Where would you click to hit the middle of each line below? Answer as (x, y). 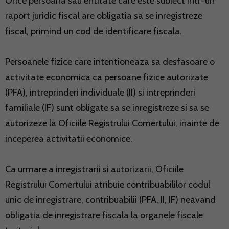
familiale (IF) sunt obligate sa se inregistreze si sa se (107, 108)
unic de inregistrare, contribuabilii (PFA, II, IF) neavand (110, 200)
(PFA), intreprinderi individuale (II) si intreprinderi (100, 92)
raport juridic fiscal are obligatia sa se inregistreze (104, 16)
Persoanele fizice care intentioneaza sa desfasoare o (110, 62)
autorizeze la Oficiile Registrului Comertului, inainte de (112, 123)
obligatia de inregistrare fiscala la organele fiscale (104, 215)
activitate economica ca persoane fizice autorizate (107, 77)
